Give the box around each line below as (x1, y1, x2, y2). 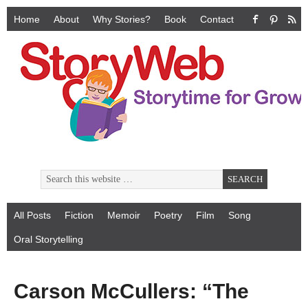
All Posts (14, 210, 51, 221)
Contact (200, 14, 234, 25)
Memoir (107, 210, 140, 221)
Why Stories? (93, 14, 151, 25)
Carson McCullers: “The (14, 280, 249, 302)
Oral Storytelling (14, 234, 83, 245)
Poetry (154, 210, 182, 221)
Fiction (65, 210, 93, 221)
